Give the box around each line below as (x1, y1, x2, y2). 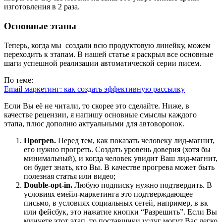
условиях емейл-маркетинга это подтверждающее (24, 189, 193, 198)
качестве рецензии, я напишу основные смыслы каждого (4, 110, 197, 119)
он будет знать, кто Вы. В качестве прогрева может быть (24, 163, 215, 171)
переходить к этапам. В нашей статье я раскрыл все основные (4, 50, 213, 58)
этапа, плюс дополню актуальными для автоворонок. (4, 119, 184, 128)
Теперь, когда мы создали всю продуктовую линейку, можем (4, 41, 211, 50)
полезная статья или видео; (24, 171, 115, 180)
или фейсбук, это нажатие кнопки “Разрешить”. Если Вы (24, 207, 217, 216)
